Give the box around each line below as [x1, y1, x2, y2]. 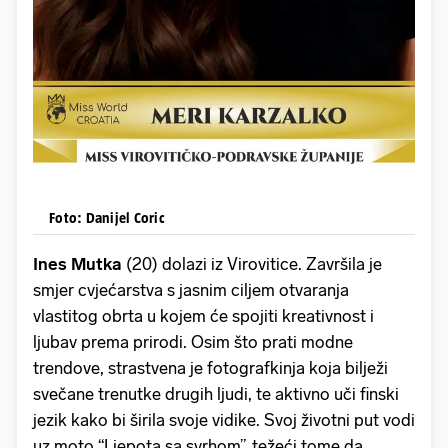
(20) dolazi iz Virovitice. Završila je [126, 254, 382, 275]
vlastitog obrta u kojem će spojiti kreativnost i [33, 306, 374, 327]
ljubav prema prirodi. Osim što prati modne [33, 332, 353, 353]
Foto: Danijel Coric [49, 209, 165, 227]
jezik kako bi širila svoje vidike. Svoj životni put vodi [33, 410, 415, 431]
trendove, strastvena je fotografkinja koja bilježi [33, 358, 388, 379]
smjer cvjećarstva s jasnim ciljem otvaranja [33, 280, 349, 301]
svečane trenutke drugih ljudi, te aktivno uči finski [33, 384, 399, 405]
